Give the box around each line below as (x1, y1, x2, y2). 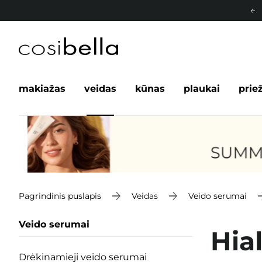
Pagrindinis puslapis (19, 190, 101, 201)
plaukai (184, 83, 220, 94)
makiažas (19, 83, 65, 94)
